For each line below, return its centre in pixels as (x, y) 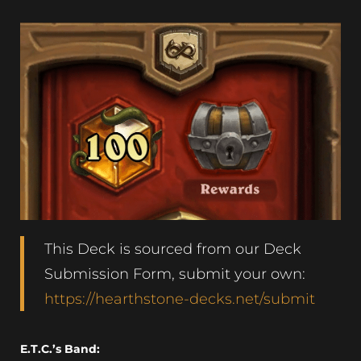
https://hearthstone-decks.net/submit (180, 299)
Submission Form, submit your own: (175, 274)
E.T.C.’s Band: (60, 349)
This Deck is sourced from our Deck (173, 249)
